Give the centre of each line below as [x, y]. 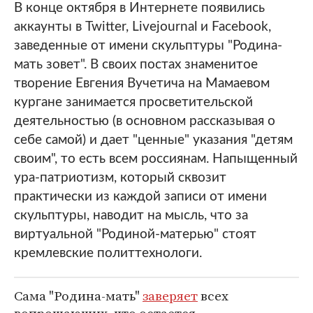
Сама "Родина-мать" [78, 296]
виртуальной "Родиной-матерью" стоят [135, 234]
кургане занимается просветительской [133, 102]
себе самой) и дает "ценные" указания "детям [153, 140]
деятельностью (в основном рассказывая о [145, 121]
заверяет [170, 296]
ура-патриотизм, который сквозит [120, 178]
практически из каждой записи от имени [140, 197]
